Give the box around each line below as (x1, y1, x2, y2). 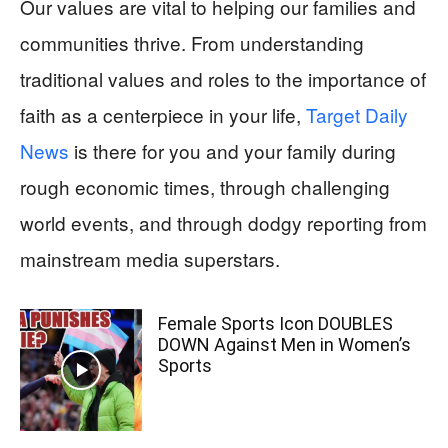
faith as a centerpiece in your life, (20, 100, 306, 128)
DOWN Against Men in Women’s (158, 333, 412, 355)
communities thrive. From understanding (20, 28, 364, 56)
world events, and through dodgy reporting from (20, 208, 427, 236)
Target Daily (306, 100, 408, 128)
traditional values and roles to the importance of (20, 64, 426, 92)
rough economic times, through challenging (20, 172, 390, 200)
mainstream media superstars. (20, 244, 280, 272)
